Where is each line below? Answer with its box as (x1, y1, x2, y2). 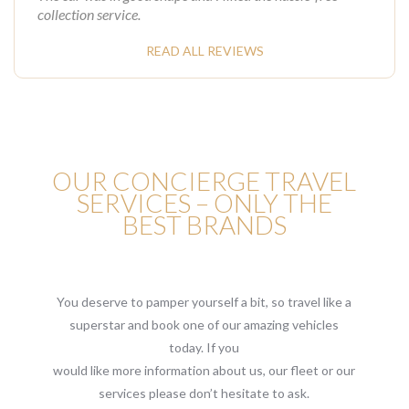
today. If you (169, 340, 240, 355)
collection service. (37, 5, 141, 23)
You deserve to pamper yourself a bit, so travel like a (57, 294, 352, 309)
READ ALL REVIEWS (145, 43, 264, 58)
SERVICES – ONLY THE (76, 187, 332, 218)
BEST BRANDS (121, 209, 287, 240)
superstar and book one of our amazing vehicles (69, 317, 340, 332)
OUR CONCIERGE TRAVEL (52, 165, 357, 196)
